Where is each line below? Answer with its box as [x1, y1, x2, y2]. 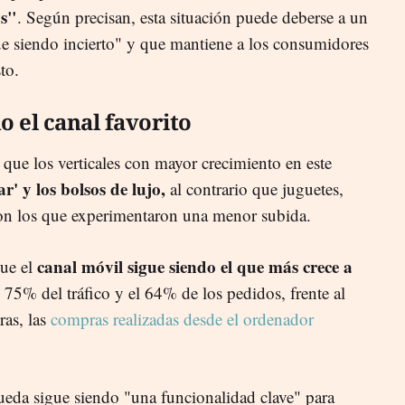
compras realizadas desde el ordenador [51, 306, 314, 330]
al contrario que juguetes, [165, 176, 344, 200]
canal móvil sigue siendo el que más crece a [37, 253, 353, 278]
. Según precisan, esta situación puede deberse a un [17, 5, 368, 28]
